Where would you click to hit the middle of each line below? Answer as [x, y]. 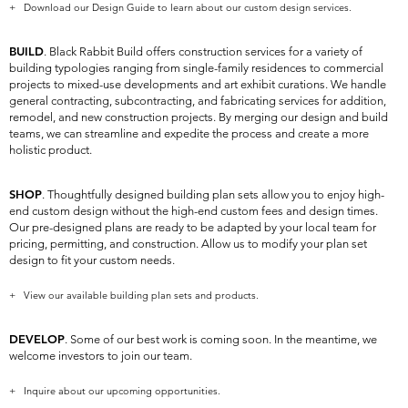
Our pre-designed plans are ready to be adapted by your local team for [193, 227]
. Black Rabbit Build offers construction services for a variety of [203, 51]
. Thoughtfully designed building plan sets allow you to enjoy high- [213, 194]
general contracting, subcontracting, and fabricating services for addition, [198, 101]
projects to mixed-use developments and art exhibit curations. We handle [198, 84]
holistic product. [51, 150]
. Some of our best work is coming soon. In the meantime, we [221, 339]
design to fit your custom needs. [93, 260]
